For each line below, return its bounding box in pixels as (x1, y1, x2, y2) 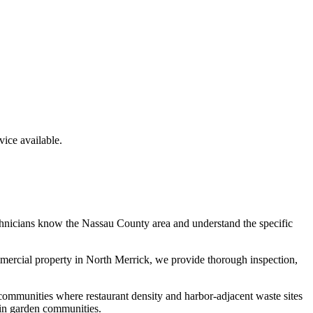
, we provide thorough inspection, (150, 253, 298, 265)
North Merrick (86, 253, 150, 265)
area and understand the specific (150, 217, 293, 229)
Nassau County (82, 217, 150, 229)
